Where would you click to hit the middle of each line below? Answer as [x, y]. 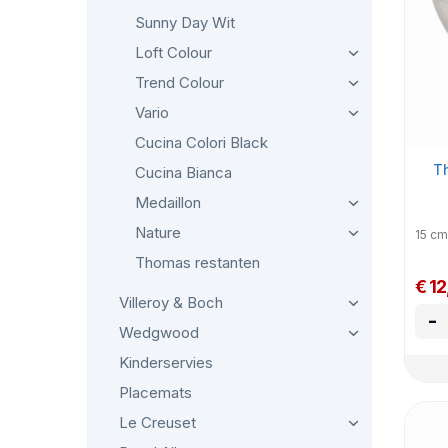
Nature [158, 232]
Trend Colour [179, 82]
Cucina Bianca [183, 172]
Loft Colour [173, 52]
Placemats [155, 392]
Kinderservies [166, 362]
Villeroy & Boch [171, 302]
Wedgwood [159, 332]
